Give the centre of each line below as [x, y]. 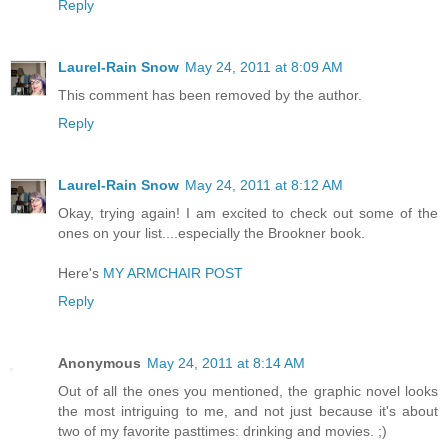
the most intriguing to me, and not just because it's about [248, 410]
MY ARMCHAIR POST [173, 272]
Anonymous [99, 362]
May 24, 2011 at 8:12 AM [264, 184]
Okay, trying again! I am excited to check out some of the [248, 212]
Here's [80, 272]
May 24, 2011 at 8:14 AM [226, 362]
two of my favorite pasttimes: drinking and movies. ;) [222, 430]
